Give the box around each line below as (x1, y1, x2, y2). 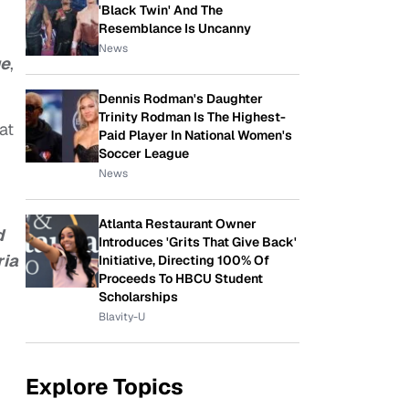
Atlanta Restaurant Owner (99, 215, 257, 232)
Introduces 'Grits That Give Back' (99, 234, 297, 250)
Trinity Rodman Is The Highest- (99, 109, 286, 125)
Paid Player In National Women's (99, 127, 292, 143)
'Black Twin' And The (99, 2, 223, 18)
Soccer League (99, 145, 189, 162)
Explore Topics (26, 372, 184, 401)
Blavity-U (99, 309, 145, 324)
